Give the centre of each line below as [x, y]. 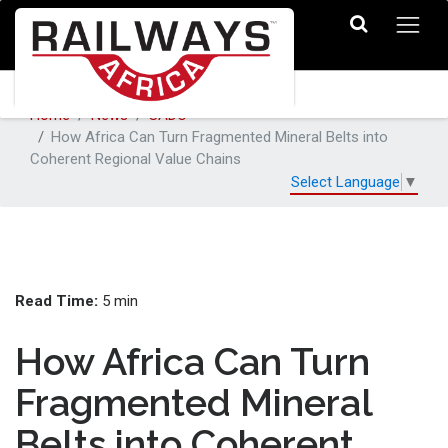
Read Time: [56, 301]
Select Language [345, 182]
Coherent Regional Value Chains [135, 159]
